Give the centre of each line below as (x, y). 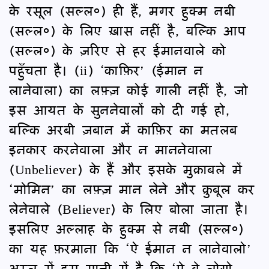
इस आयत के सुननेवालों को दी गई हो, (119, 109)
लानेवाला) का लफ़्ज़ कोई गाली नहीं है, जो (129, 89)
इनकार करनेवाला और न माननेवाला (111, 149)
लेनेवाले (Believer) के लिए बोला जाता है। (129, 208)
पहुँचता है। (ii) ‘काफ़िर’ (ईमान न (106, 70)
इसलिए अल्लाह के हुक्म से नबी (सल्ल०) (126, 228)
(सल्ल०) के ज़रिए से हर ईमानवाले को (118, 50)
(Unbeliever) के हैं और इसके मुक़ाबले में (125, 169)
